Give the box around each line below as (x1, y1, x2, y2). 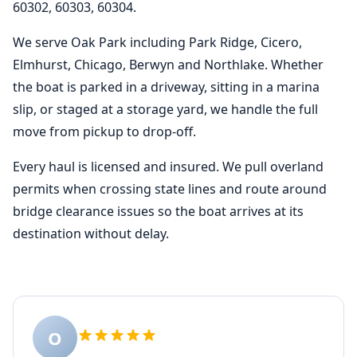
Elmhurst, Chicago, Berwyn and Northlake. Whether (13, 56, 324, 73)
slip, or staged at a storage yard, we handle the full (13, 100, 318, 118)
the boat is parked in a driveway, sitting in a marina (13, 78, 320, 96)
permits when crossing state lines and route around (13, 180, 327, 198)
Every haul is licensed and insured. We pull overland (13, 158, 324, 175)
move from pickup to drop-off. (13, 123, 196, 140)
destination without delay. (13, 225, 169, 242)
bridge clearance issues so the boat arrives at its (13, 202, 304, 220)
